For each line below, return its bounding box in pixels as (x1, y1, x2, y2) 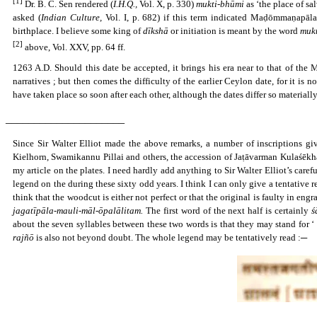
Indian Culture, (40, 11, 102, 23)
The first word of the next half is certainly (145, 204, 312, 216)
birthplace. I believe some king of (13, 25, 143, 36)
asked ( (13, 11, 41, 23)
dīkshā (143, 25, 168, 36)
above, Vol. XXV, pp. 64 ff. (23, 41, 125, 52)
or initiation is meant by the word (168, 25, 300, 36)
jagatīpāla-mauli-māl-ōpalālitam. (13, 204, 146, 216)
